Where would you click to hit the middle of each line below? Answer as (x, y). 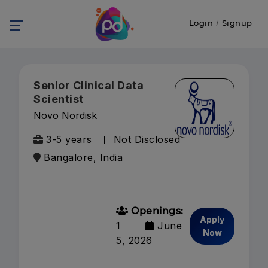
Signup (237, 23)
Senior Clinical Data (89, 85)
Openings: (156, 211)
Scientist (59, 99)
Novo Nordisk (65, 115)
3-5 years (69, 139)
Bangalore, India (83, 157)
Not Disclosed (147, 139)
